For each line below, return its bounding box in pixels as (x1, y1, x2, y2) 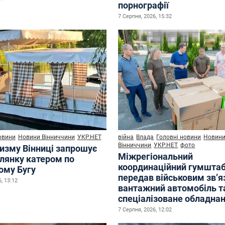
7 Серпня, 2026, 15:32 (118, 13, 172, 20)
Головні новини (156, 133, 201, 141)
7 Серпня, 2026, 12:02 (118, 206, 172, 213)
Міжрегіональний (118, 151, 193, 162)
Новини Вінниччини (18, 133, 75, 141)
